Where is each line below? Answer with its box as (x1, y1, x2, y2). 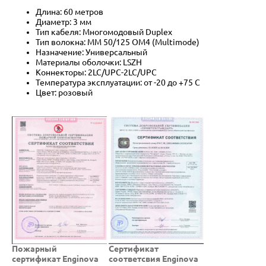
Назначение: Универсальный (36, 47, 147, 57)
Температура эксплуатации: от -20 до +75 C (36, 77, 200, 87)
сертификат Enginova (12, 254, 99, 264)
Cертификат (109, 243, 159, 254)
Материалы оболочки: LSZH (36, 57, 142, 67)
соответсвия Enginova (109, 254, 198, 264)
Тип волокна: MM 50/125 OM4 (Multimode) (36, 37, 199, 47)
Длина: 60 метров (36, 7, 103, 17)
